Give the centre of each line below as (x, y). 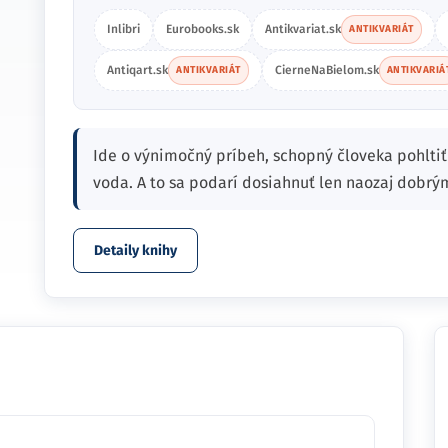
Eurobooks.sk (202, 29)
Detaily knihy (135, 250)
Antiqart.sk (137, 70)
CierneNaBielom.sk (326, 70)
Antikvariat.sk (303, 29)
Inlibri (123, 29)
